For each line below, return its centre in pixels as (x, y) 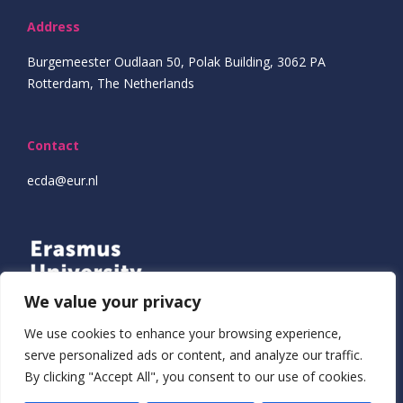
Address (54, 26)
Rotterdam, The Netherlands (111, 83)
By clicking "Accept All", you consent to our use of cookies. (195, 376)
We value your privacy (112, 301)
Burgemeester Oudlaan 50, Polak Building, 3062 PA (176, 61)
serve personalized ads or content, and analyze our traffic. (193, 355)
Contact (53, 145)
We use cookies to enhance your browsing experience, (183, 333)
